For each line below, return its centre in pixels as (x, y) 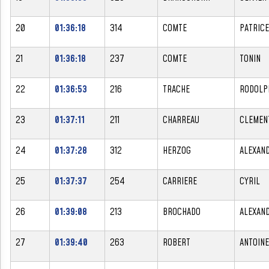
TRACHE (176, 89)
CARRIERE (180, 181)
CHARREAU (181, 120)
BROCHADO (182, 212)
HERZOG (177, 150)
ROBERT (177, 242)
